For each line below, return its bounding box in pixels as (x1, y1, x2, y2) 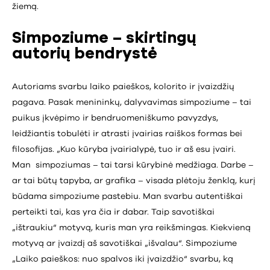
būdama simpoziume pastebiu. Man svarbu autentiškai (12, 192, 243, 201)
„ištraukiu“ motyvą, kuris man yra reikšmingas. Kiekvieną (12, 224, 251, 233)
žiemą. (12, 2, 41, 11)
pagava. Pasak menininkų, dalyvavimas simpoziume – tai (12, 98, 251, 107)
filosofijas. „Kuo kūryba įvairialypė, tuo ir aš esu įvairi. (12, 145, 236, 154)
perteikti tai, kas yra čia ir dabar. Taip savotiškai (12, 208, 215, 217)
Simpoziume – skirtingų (12, 30, 196, 46)
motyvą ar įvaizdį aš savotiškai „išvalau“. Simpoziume (12, 239, 237, 248)
